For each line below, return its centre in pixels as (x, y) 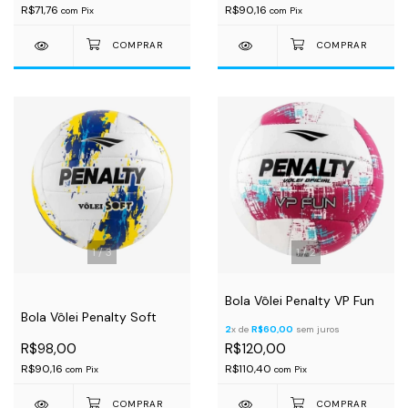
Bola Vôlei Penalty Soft (89, 317)
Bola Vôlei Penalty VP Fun (300, 301)
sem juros (316, 329)
